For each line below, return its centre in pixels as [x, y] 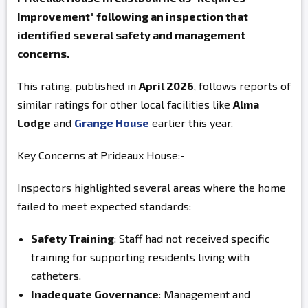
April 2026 [166, 86]
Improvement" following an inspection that [133, 16]
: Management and [205, 294]
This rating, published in [78, 86]
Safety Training [73, 238]
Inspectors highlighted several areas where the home [152, 187]
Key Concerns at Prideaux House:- [101, 155]
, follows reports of [242, 86]
